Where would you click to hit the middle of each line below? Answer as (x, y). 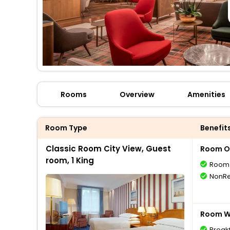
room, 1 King (70, 160)
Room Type (66, 128)
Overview (137, 94)
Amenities (206, 94)
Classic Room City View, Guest (108, 149)
